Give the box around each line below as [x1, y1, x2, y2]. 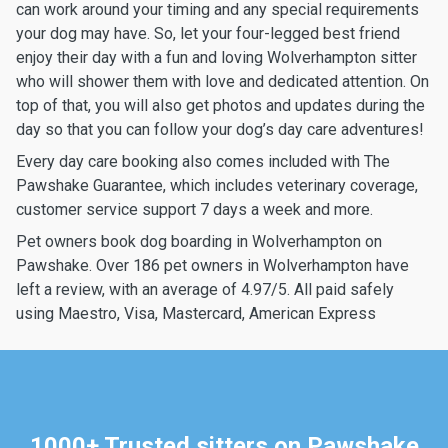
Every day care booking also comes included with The [16, 152, 390, 171]
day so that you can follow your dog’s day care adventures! [16, 120, 424, 139]
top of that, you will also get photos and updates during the [16, 96, 425, 115]
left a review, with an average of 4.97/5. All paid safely [16, 280, 394, 299]
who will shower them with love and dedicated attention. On [16, 72, 429, 91]
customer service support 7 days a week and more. [16, 200, 373, 219]
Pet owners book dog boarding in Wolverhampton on [16, 232, 382, 251]
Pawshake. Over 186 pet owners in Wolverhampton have [16, 256, 409, 275]
